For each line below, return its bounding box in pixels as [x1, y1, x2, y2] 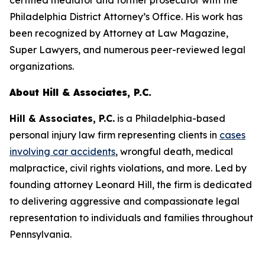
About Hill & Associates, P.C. [9, 86, 151, 99]
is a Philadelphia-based [115, 112, 225, 125]
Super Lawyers [9, 44, 78, 56]
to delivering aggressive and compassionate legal [9, 195, 240, 208]
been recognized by [9, 27, 103, 40]
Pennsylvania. [9, 228, 72, 241]
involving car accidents [9, 146, 115, 158]
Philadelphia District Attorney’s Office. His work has [9, 11, 243, 23]
